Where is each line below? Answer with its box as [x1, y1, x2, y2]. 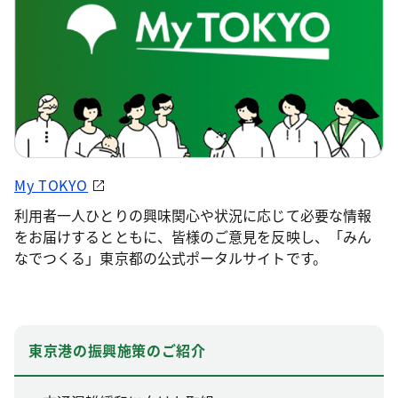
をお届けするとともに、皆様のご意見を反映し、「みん [14, 226, 371, 248]
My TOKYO [14, 174, 89, 196]
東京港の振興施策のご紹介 [28, 339, 206, 362]
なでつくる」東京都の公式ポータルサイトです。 [14, 247, 327, 269]
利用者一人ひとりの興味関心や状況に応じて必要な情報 [14, 204, 371, 227]
